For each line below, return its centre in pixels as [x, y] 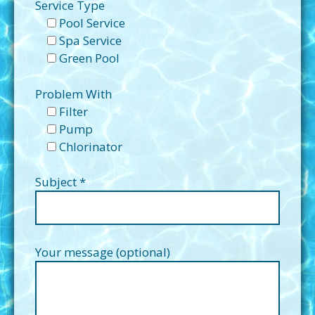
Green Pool [89, 58]
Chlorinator [91, 146]
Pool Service [92, 23]
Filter [73, 111]
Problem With [73, 94]
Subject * [60, 182]
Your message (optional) [103, 252]
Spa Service [90, 41]
